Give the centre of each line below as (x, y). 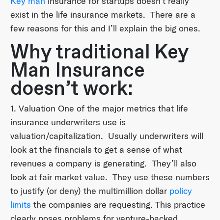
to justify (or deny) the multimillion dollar (90, 191)
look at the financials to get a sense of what (96, 150)
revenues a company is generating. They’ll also (103, 164)
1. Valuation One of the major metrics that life (99, 109)
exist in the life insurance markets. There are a (103, 15)
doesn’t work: (71, 89)
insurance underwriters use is (68, 122)
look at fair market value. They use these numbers (110, 177)
